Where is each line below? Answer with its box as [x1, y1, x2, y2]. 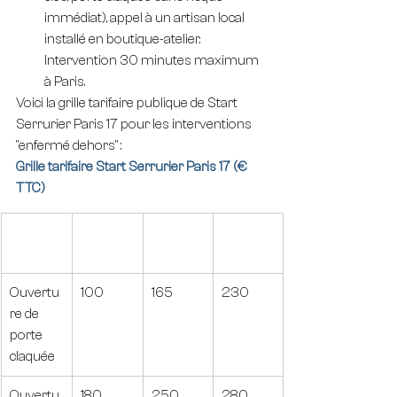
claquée [10, 348, 55, 364]
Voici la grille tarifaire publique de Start [16, 95, 240, 111]
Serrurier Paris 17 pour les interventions [16, 116, 254, 132]
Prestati [10, 224, 56, 240]
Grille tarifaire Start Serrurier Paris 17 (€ [16, 159, 250, 175]
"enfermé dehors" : [16, 137, 121, 153]
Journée [81, 224, 134, 240]
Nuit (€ [222, 224, 265, 240]
